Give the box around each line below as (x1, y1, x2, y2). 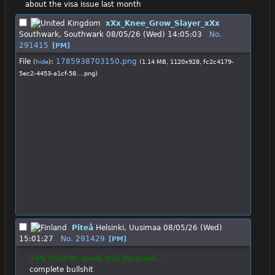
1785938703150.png (56, 57, 137, 66)
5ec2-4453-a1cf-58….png (19, 70, 95, 77)
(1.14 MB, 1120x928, (139, 58, 203, 66)
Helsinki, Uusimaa (96, 223, 161, 232)
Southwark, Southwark (19, 30, 104, 39)
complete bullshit (29, 265, 93, 274)
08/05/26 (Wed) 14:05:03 (106, 30, 202, 39)
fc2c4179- (203, 58, 234, 66)
